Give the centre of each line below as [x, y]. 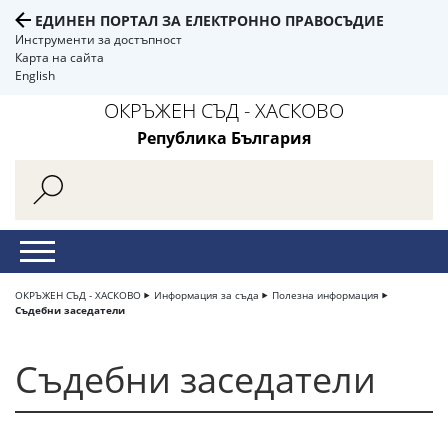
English [35, 75]
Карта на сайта [59, 57]
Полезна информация [325, 295]
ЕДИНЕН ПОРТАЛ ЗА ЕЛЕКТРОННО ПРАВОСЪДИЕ [209, 20]
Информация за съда [206, 295]
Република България [224, 138]
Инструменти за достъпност [98, 39]
